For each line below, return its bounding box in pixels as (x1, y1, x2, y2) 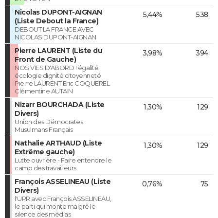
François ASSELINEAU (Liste (15, 177, 110, 186)
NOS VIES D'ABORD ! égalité (15, 63, 98, 72)
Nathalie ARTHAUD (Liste (15, 138, 102, 147)
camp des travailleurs (15, 163, 76, 172)
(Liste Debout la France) (15, 16, 98, 25)
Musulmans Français (15, 125, 73, 133)
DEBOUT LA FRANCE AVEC (15, 25, 94, 33)
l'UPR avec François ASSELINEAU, (15, 194, 111, 202)
